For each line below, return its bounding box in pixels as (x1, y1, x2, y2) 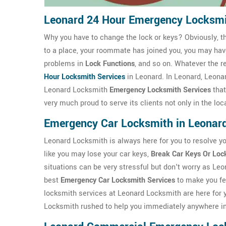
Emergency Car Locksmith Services (61, 175, 175, 186)
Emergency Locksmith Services (109, 85, 211, 95)
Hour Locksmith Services (44, 72, 125, 82)
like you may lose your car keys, (44, 149, 151, 159)
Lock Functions (85, 59, 135, 69)
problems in (44, 59, 85, 69)
